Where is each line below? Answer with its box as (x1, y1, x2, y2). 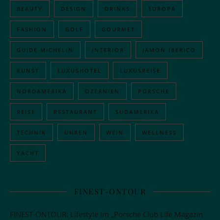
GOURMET (102, 26, 135, 33)
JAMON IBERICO (142, 46, 196, 54)
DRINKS (105, 5, 130, 13)
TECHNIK (17, 129, 46, 137)
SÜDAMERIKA (115, 108, 159, 116)
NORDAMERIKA (17, 87, 67, 95)
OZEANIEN (85, 87, 120, 95)
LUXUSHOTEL (57, 67, 102, 75)
